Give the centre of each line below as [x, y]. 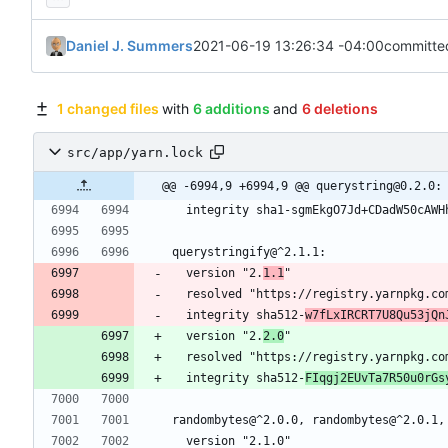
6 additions [231, 109]
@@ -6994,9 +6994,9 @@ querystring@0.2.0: [302, 186]
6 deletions [339, 109]
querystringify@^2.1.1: [249, 252]
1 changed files [107, 109]
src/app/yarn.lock [135, 152]
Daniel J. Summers [129, 46]
